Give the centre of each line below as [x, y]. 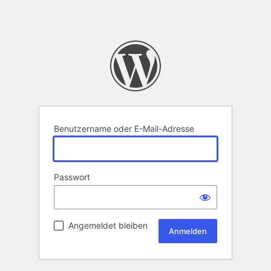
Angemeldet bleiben [108, 226]
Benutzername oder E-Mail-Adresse [124, 129]
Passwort [72, 177]
